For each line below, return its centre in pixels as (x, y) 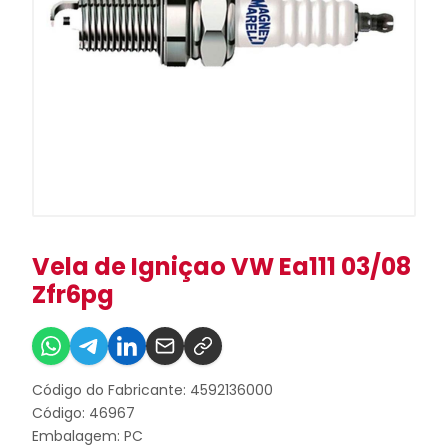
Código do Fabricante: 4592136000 (152, 390)
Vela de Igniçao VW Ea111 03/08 (221, 266)
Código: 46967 (83, 413)
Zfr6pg (73, 294)
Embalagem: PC (87, 436)
